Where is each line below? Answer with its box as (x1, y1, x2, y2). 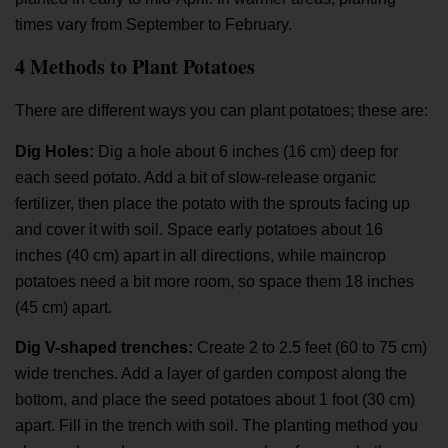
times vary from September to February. (15, 15, 292, 33)
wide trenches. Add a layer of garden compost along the (15, 365, 407, 383)
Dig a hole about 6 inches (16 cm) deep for (98, 142, 398, 160)
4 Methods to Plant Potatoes (15, 52, 255, 82)
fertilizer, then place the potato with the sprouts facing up (15, 194, 410, 212)
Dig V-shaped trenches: (15, 339, 197, 357)
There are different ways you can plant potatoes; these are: (15, 102, 428, 120)
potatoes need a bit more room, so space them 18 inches (15, 272, 414, 290)
